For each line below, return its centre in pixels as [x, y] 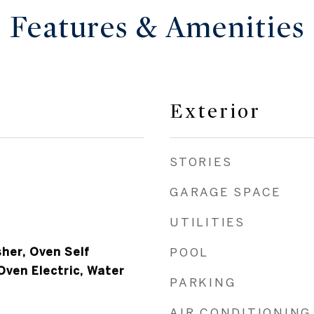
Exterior [215, 111]
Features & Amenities [157, 28]
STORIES [201, 162]
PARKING [203, 282]
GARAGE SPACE [225, 192]
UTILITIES [207, 222]
